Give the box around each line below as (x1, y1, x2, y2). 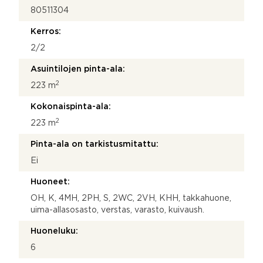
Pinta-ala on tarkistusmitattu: (31, 140, 159, 148)
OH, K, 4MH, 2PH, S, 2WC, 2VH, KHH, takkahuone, (31, 194, 231, 202)
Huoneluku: (31, 227, 78, 235)
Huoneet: (31, 178, 70, 186)
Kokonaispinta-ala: (31, 103, 111, 110)
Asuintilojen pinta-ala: (31, 65, 125, 73)
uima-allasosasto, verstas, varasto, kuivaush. (31, 206, 204, 214)
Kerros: (31, 28, 61, 35)
